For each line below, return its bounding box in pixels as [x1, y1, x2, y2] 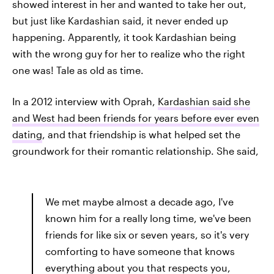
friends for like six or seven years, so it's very [45, 229, 249, 240]
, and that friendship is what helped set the [42, 128, 240, 140]
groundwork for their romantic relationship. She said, [12, 145, 259, 157]
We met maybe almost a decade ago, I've [45, 196, 234, 207]
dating [12, 128, 42, 140]
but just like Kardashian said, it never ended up [12, 15, 228, 26]
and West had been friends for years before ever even [12, 112, 259, 124]
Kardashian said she [158, 95, 250, 107]
